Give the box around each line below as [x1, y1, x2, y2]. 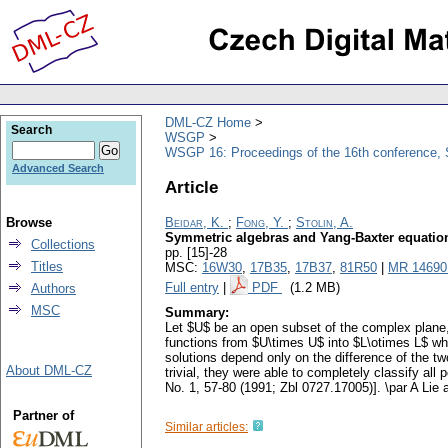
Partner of [12, 408, 74, 423]
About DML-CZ [6, 363, 92, 378]
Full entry [165, 280, 219, 296]
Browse [6, 215, 52, 230]
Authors [31, 281, 76, 296]
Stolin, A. [296, 215, 353, 231]
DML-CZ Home [165, 114, 251, 130]
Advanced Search [12, 162, 104, 174]
